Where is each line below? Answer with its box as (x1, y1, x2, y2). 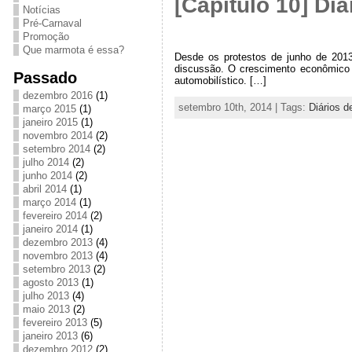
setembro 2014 (22, 143, 90, 155)
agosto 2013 (22, 277, 79, 288)
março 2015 (22, 103, 76, 115)
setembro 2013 (22, 263, 90, 275)
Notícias (22, 4, 60, 16)
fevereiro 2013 (22, 317, 87, 328)
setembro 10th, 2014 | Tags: (178, 101, 309, 113)
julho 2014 (22, 156, 69, 168)
